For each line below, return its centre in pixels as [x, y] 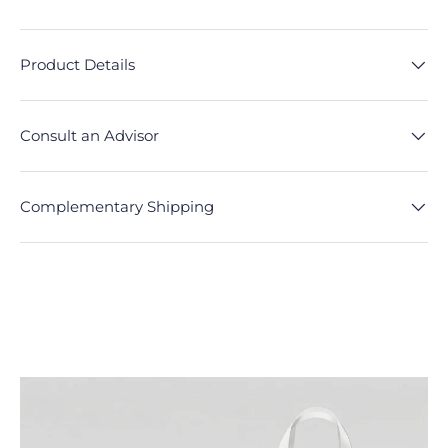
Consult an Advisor [89, 135]
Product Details [77, 64]
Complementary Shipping [117, 206]
